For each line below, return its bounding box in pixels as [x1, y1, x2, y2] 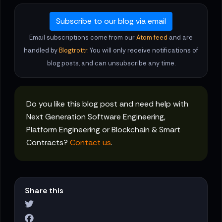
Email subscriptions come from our [29, 33, 136, 42]
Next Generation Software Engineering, [26, 111, 166, 122]
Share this [25, 185, 63, 196]
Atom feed [136, 33, 167, 42]
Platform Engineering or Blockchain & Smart [26, 124, 180, 135]
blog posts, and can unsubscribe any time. [47, 59, 175, 68]
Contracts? [26, 137, 70, 148]
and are [167, 33, 193, 42]
